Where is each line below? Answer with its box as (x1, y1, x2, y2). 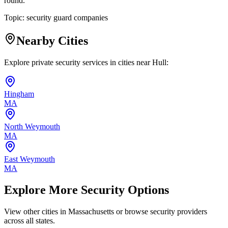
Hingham (4, 90, 34, 98)
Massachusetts (68, 207, 114, 216)
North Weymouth (4, 122, 60, 131)
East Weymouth (4, 155, 55, 163)
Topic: (4, 13, 26, 22)
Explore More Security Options (4, 183, 169, 196)
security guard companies (26, 13, 108, 22)
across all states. (4, 216, 55, 225)
